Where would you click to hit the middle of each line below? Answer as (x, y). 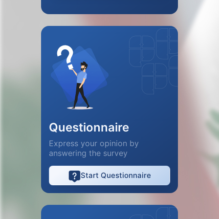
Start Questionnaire (116, 175)
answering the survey (88, 153)
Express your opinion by (94, 143)
